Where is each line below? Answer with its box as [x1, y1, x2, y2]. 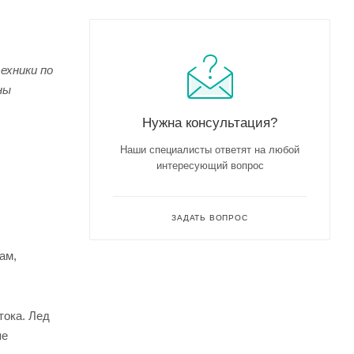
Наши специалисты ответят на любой [120, 143, 299, 156]
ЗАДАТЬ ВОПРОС [171, 213, 248, 222]
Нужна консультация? [142, 114, 277, 130]
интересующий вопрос [156, 159, 264, 171]
